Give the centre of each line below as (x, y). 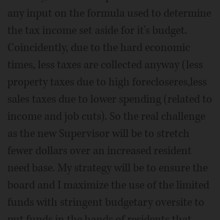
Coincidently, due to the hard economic (99, 47)
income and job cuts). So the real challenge (106, 116)
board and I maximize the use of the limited (108, 185)
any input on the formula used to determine (109, 13)
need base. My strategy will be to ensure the (108, 168)
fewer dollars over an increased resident (99, 151)
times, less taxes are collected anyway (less (105, 65)
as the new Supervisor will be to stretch (98, 133)
